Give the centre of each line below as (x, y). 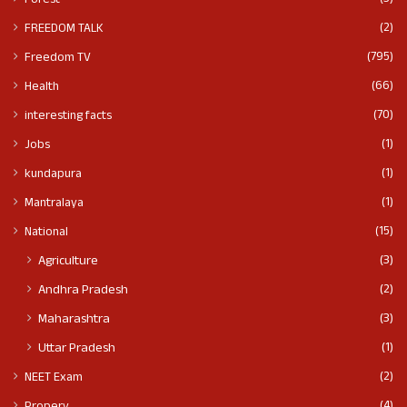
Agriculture (68, 262)
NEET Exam (54, 379)
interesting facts (68, 117)
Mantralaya (54, 204)
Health (42, 88)
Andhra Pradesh (83, 291)
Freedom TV (58, 59)
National (46, 233)
